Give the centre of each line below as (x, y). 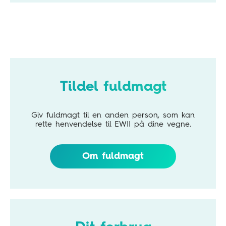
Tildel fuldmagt (113, 87)
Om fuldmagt (113, 156)
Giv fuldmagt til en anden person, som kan (113, 115)
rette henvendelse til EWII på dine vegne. (113, 124)
